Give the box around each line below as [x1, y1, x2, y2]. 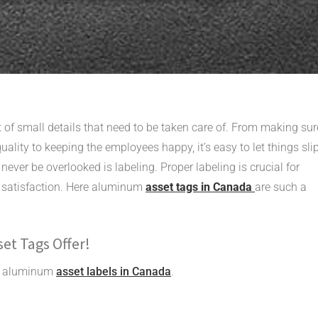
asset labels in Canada [56, 264, 171, 278]
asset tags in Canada [146, 180, 255, 194]
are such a [255, 180, 307, 194]
